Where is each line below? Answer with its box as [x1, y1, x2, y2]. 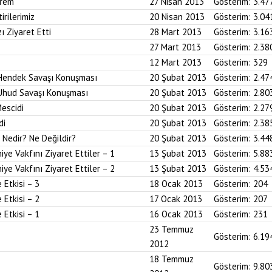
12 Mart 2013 [149, 56, 202, 68]
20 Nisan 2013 [149, 11, 205, 22]
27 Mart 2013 [149, 41, 201, 53]
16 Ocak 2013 [149, 208, 203, 220]
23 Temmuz [149, 223, 194, 235]
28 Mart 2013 [149, 26, 202, 38]
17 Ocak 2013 [149, 193, 202, 205]
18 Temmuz [149, 253, 194, 265]
